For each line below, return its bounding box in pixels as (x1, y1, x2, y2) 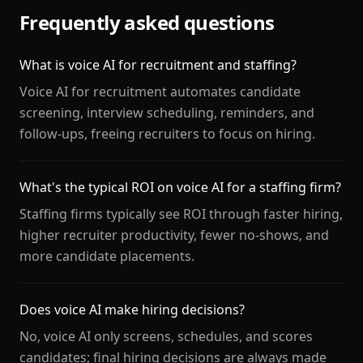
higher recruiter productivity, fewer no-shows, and (19, 226, 329, 244)
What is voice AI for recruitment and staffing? (19, 56, 297, 74)
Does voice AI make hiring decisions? (19, 301, 245, 318)
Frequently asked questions (19, 9, 275, 36)
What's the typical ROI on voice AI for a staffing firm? (19, 178, 341, 196)
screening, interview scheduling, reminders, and (19, 104, 314, 122)
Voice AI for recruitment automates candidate (19, 83, 301, 100)
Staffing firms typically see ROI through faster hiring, (19, 205, 343, 223)
